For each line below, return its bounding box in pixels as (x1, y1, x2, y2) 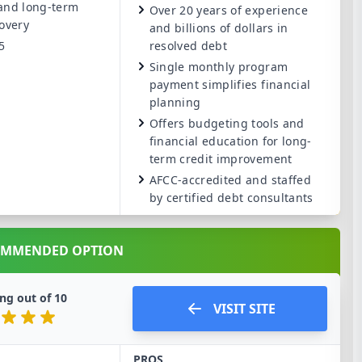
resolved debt (149, 38, 228, 53)
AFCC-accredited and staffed (149, 172, 311, 187)
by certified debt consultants (149, 190, 314, 205)
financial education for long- (149, 133, 312, 149)
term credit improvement (149, 151, 293, 166)
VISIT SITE (213, 300, 276, 318)
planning (149, 95, 201, 110)
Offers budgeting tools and (149, 116, 305, 131)
